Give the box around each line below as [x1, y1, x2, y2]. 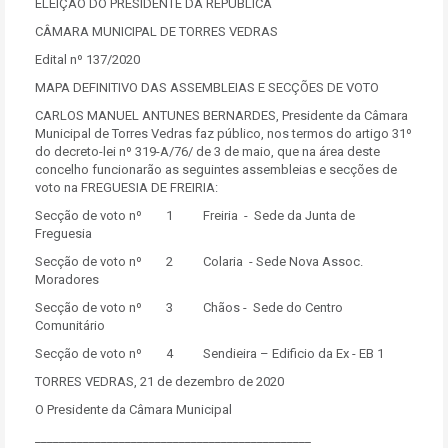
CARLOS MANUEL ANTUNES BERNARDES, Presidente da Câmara [35, 108, 408, 123]
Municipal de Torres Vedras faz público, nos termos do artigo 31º [35, 126, 412, 141]
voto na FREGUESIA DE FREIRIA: [35, 180, 218, 195]
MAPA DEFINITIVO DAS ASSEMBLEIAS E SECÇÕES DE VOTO [35, 80, 379, 95]
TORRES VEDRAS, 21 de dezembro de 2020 [35, 374, 284, 389]
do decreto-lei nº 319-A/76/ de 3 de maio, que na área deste [35, 144, 380, 159]
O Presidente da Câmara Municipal [35, 402, 232, 417]
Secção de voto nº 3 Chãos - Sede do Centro [35, 300, 343, 315]
